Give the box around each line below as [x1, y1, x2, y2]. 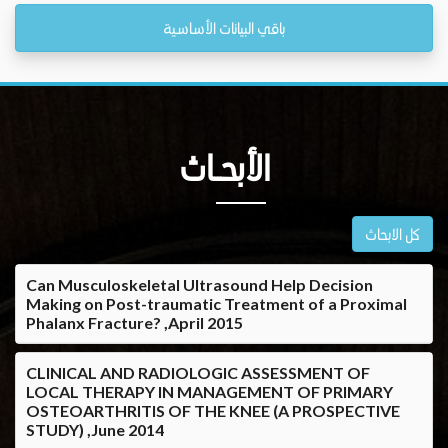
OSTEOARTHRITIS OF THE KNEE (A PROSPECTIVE [26, 400, 400, 420]
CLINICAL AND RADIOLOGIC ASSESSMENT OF [26, 362, 370, 382]
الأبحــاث [178, 144, 270, 189]
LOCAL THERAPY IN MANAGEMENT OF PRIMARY [26, 381, 393, 401]
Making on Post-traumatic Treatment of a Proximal [26, 293, 407, 313]
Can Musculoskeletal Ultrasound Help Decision [26, 274, 373, 294]
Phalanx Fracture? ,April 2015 [26, 312, 243, 332]
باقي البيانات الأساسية [163, 17, 285, 37]
